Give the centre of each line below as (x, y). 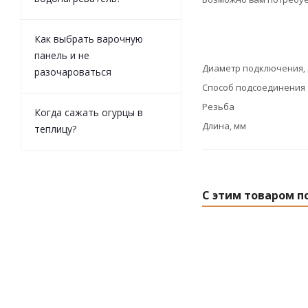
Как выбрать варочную (89, 39)
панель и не (62, 55)
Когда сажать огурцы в (89, 112)
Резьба (218, 107)
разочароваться (73, 72)
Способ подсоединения (254, 87)
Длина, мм (224, 126)
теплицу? (55, 129)
